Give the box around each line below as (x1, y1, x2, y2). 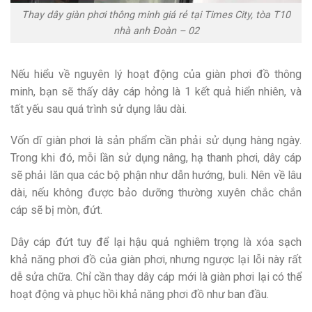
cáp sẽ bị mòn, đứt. (10, 203, 102, 217)
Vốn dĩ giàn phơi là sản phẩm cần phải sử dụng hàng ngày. (10, 134, 302, 148)
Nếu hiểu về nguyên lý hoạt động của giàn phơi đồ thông (10, 67, 302, 81)
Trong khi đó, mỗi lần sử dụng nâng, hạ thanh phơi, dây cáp (10, 151, 302, 165)
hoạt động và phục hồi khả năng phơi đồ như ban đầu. (10, 288, 269, 302)
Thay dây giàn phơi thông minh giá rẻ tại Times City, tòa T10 (22, 8, 290, 21)
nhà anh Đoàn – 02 (113, 24, 199, 37)
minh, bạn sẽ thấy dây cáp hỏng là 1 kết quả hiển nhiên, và (10, 84, 302, 98)
